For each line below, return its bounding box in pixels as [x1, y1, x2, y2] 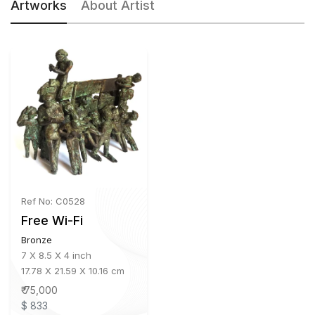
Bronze [21, 234, 52, 246]
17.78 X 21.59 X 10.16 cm [21, 265, 124, 277]
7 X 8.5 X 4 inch [21, 250, 91, 262]
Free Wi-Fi [21, 213, 83, 229]
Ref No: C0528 [21, 195, 85, 207]
